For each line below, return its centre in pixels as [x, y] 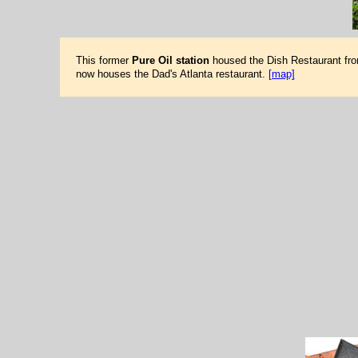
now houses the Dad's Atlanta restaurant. [172, 74]
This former [103, 60]
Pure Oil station [170, 60]
